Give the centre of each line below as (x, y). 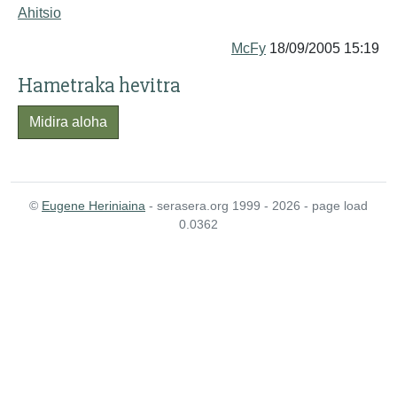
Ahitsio (39, 13)
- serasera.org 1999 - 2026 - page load (257, 206)
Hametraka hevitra (99, 86)
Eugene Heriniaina (93, 206)
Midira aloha (68, 122)
